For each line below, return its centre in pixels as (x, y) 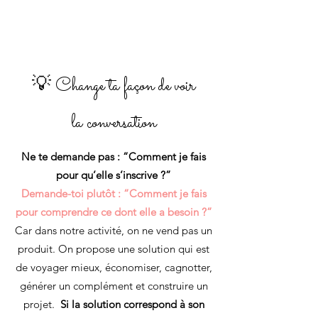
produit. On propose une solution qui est (114, 249)
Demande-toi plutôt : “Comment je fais (114, 193)
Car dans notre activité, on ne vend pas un (114, 230)
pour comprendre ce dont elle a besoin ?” (114, 212)
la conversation (114, 123)
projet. (42, 304)
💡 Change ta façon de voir (114, 86)
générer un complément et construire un (114, 286)
